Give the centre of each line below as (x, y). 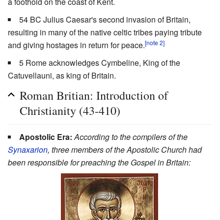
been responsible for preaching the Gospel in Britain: (99, 162)
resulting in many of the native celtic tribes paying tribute (105, 32)
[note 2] (155, 42)
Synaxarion (28, 149)
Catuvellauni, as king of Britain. (62, 75)
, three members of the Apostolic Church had (125, 149)
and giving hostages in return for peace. (76, 45)
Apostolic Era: (46, 137)
